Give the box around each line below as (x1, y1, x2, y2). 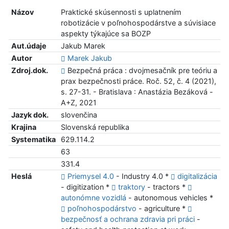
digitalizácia (177, 172, 217, 181)
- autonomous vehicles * (126, 193, 213, 202)
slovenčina (60, 110, 97, 120)
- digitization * (60, 182, 111, 192)
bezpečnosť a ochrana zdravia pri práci (60, 215, 195, 224)
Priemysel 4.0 (67, 172, 114, 181)
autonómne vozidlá (60, 193, 126, 202)
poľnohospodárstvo (67, 204, 136, 213)
